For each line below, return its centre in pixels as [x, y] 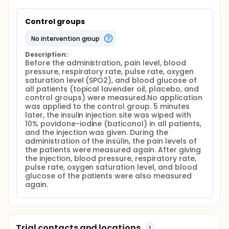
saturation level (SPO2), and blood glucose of [111, 80]
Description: [47, 54]
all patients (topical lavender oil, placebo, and [112, 89]
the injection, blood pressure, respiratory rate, [111, 158]
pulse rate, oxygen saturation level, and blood [111, 167]
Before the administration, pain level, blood [106, 63]
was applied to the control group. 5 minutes [107, 106]
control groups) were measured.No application [114, 98]
